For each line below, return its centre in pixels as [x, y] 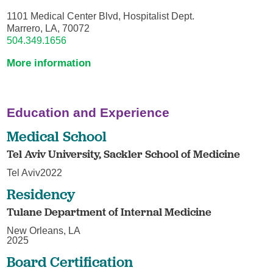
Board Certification [70, 262]
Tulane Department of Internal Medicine [109, 212]
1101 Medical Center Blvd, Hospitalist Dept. [101, 16]
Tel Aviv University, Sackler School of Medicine [124, 154]
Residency [41, 194]
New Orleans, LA [44, 230]
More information [49, 62]
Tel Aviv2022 [35, 172]
